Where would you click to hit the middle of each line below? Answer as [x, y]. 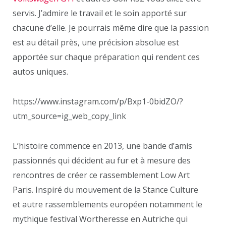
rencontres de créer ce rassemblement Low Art [101, 175]
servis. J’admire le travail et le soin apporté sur [100, 13]
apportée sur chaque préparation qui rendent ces [106, 57]
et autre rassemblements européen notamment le [107, 204]
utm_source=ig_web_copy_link [69, 116]
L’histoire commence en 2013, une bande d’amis [102, 146]
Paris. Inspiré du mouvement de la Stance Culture [105, 189]
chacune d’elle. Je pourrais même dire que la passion [111, 28]
